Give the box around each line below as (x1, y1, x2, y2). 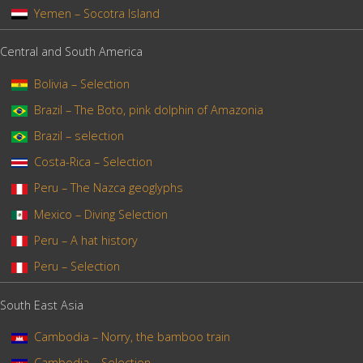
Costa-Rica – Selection (33, 154, 152, 170)
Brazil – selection (33, 127, 124, 143)
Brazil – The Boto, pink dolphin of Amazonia (33, 101, 263, 117)
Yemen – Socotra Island (33, 5, 160, 21)
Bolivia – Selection (33, 75, 130, 92)
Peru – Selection (33, 258, 120, 274)
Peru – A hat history (33, 232, 138, 248)
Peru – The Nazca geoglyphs (33, 180, 183, 196)
